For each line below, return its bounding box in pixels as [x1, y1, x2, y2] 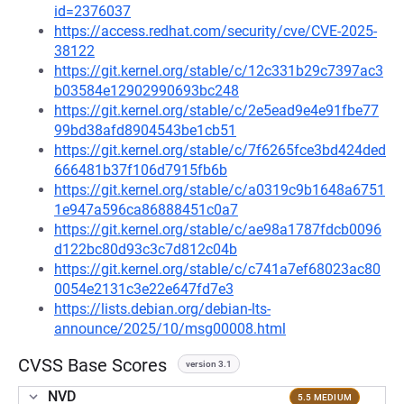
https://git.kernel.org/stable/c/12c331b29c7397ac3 [54, 62, 383, 79]
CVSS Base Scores [18, 354, 167, 376]
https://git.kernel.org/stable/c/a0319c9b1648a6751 [54, 181, 385, 198]
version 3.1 [186, 359, 232, 369]
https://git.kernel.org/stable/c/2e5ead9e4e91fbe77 [54, 102, 379, 119]
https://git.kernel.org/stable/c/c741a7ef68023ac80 [54, 261, 381, 278]
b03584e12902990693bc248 [54, 82, 239, 99]
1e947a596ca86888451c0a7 [54, 201, 238, 218]
